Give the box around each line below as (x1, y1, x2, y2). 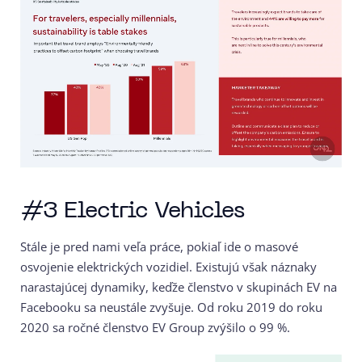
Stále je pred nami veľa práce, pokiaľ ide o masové (20, 238, 298, 255)
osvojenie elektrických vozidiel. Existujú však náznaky (20, 258, 317, 275)
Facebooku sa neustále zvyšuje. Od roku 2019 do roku (20, 298, 322, 315)
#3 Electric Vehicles (20, 200, 244, 222)
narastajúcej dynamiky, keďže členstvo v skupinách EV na (20, 278, 337, 295)
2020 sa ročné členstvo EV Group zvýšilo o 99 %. (20, 318, 290, 335)
